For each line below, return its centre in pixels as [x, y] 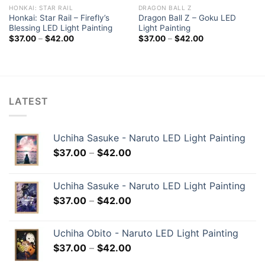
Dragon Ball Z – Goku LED [187, 17]
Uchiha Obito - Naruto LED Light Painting [146, 233]
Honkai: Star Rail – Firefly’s [59, 17]
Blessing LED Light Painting [60, 28]
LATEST [29, 101]
